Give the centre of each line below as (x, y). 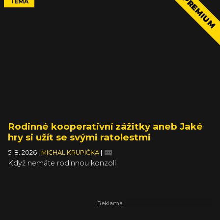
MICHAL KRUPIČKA (71, 152)
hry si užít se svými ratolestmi (79, 137)
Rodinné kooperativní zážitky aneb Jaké (105, 126)
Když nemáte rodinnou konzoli (62, 163)
